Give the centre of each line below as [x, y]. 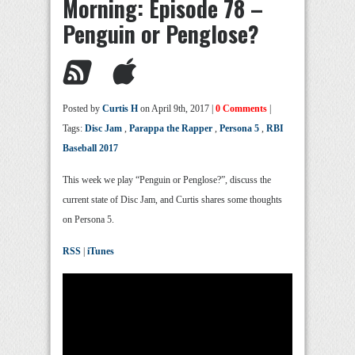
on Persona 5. [88, 219]
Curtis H [120, 109]
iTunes [101, 251]
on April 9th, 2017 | [177, 109]
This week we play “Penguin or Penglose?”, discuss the [167, 180]
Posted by [82, 109]
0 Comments [241, 109]
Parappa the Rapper [171, 128]
